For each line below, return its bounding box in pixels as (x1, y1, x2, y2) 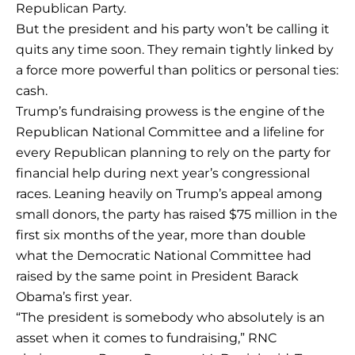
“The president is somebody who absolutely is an (16, 309, 325, 325)
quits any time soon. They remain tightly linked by (16, 41, 334, 57)
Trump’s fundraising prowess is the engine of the (16, 103, 325, 119)
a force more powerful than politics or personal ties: (16, 62, 338, 78)
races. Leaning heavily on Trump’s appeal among (16, 185, 323, 201)
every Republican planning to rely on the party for (16, 144, 330, 160)
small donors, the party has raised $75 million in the (16, 206, 338, 222)
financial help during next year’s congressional (16, 165, 310, 181)
